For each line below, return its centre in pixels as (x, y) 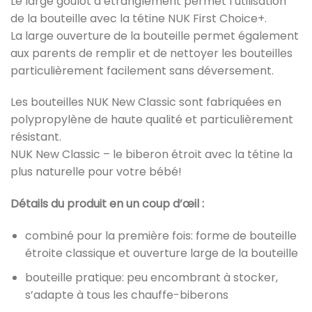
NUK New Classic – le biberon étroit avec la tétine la (151, 155)
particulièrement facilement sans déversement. (142, 70)
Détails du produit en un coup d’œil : (107, 204)
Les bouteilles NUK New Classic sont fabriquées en (146, 102)
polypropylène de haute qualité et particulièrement (152, 120)
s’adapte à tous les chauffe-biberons (126, 295)
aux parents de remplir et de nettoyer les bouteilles (151, 53)
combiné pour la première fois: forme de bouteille (161, 236)
